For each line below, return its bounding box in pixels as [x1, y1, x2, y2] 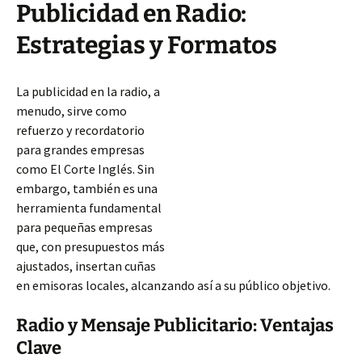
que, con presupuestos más [16, 238, 165, 255]
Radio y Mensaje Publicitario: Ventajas [16, 314, 334, 336]
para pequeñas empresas [16, 219, 153, 235]
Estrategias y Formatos [16, 31, 277, 60]
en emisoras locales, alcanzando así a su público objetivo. [16, 277, 330, 293]
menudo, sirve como [16, 103, 127, 119]
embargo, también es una [16, 180, 158, 196]
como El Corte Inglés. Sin [16, 161, 154, 177]
